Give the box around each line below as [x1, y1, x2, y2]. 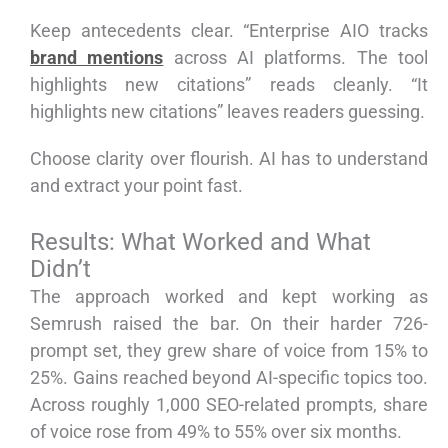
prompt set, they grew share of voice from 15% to [30, 340, 428, 362]
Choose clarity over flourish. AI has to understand [30, 148, 428, 170]
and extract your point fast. [30, 175, 243, 197]
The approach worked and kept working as [30, 286, 428, 308]
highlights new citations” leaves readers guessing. [30, 101, 425, 123]
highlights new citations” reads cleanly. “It [30, 74, 428, 96]
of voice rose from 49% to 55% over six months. [30, 421, 402, 443]
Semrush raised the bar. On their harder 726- [30, 313, 428, 335]
